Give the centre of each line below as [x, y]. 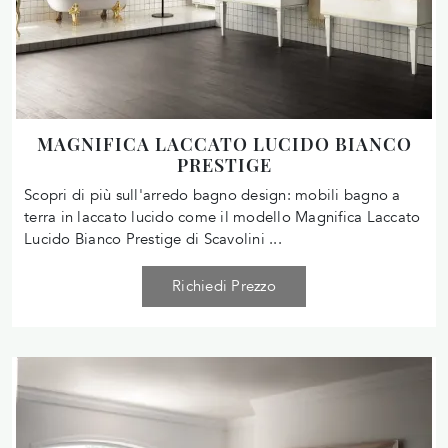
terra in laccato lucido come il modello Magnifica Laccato [222, 216]
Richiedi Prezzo [224, 285]
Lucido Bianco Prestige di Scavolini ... [153, 238]
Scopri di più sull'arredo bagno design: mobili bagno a [212, 194]
